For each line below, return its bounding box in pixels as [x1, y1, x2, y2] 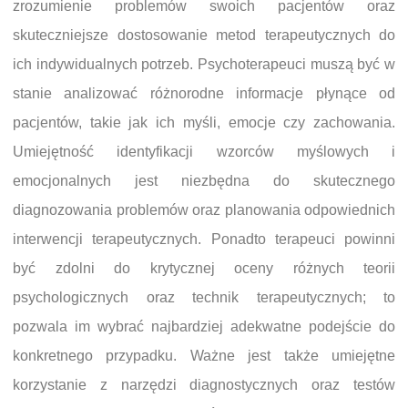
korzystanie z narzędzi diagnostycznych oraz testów [13, 377, 395, 393]
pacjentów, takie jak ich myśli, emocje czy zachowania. [13, 115, 395, 131]
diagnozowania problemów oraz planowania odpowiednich [13, 202, 395, 219]
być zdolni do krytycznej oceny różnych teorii [13, 260, 395, 277]
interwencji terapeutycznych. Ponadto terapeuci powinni [13, 231, 395, 248]
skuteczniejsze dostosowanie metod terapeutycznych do [13, 27, 395, 44]
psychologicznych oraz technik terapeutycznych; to [13, 290, 395, 306]
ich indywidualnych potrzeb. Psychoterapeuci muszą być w [13, 56, 395, 73]
